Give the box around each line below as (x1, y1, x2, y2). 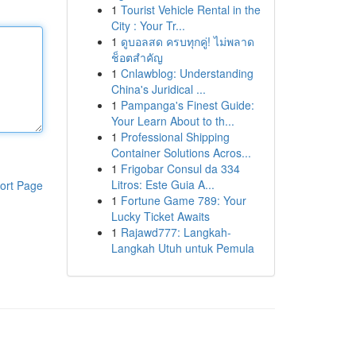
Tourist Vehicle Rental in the (120, 2, 261, 17)
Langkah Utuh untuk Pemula (110, 240, 254, 256)
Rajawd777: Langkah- (120, 224, 231, 240)
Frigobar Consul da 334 (120, 161, 240, 176)
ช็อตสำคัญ (110, 49, 163, 65)
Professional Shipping (120, 129, 230, 145)
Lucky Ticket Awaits (110, 208, 210, 224)
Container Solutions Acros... (110, 145, 251, 161)
